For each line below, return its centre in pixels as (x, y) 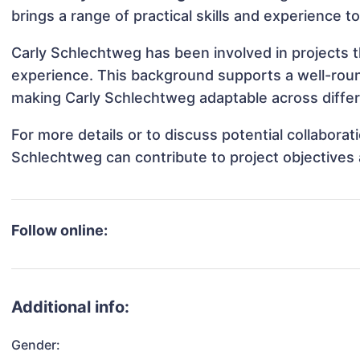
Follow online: (60, 231)
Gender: (36, 345)
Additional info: (71, 307)
